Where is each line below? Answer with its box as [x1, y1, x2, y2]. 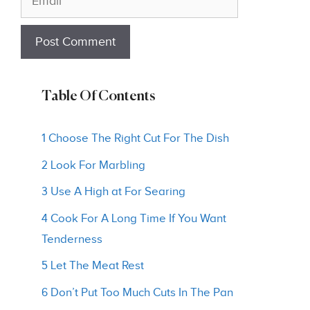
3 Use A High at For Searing [42, 185, 185, 199]
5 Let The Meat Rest [42, 259, 144, 273]
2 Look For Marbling [42, 158, 145, 172]
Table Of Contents [42, 90, 155, 104]
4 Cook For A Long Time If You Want [42, 211, 226, 226]
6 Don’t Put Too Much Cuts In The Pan [42, 285, 233, 300]
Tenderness [42, 232, 102, 246]
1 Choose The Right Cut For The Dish [42, 131, 229, 145]
